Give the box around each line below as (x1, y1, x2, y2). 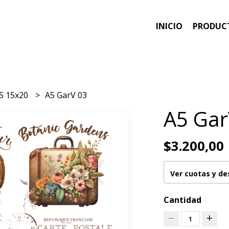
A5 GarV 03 (45, 89, 87, 101)
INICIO (156, 20, 182, 32)
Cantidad (163, 194, 201, 205)
